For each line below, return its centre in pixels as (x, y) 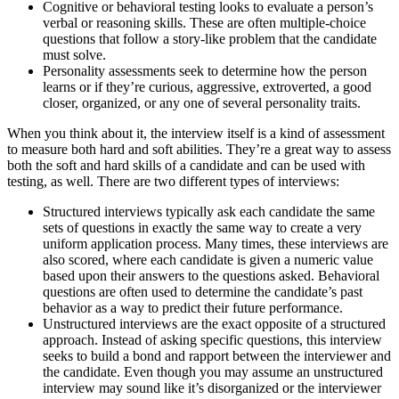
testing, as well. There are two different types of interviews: (173, 181)
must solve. (74, 54)
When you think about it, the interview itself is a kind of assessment (196, 133)
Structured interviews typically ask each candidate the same (209, 211)
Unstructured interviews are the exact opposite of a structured (214, 323)
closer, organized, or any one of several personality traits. (202, 102)
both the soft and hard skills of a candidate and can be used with (186, 165)
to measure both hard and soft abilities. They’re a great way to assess (199, 149)
